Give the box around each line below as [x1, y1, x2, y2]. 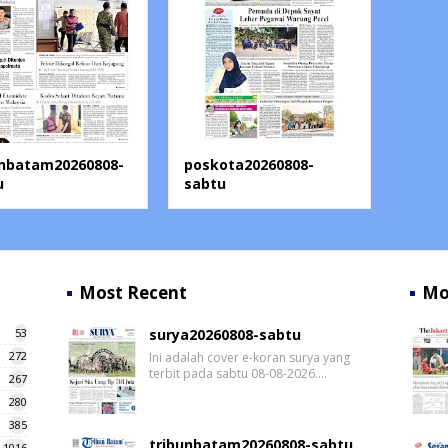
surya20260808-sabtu [149, 325, 302, 345]
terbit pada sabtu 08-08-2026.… [149, 365, 328, 383]
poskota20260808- [184, 155, 315, 175]
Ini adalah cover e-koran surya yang [149, 349, 351, 367]
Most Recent [79, 281, 188, 305]
